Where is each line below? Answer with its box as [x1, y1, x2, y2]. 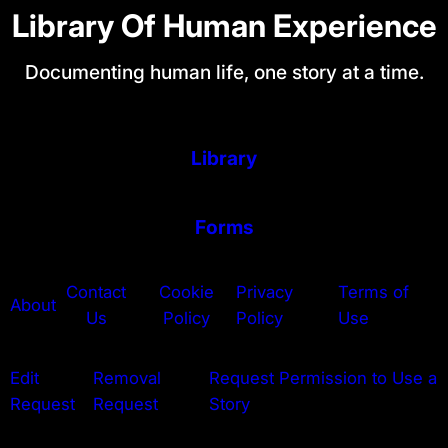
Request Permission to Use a [208, 367, 437, 388]
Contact [66, 282, 127, 303]
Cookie [158, 282, 214, 303]
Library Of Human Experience [11, 6, 437, 45]
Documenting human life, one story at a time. [24, 59, 424, 84]
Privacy [236, 282, 294, 303]
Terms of [338, 282, 410, 303]
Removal [92, 367, 161, 388]
